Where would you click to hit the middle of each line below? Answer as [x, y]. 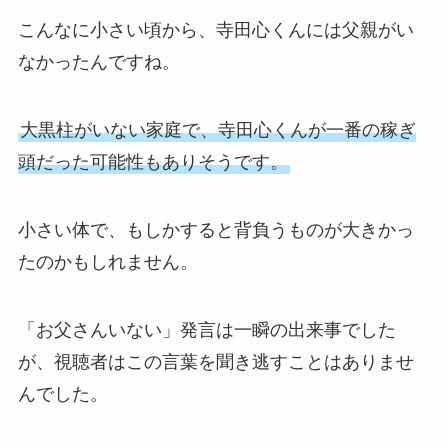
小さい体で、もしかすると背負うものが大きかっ [215, 229]
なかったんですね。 [98, 62]
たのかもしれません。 [107, 261]
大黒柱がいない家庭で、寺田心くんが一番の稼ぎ [217, 129]
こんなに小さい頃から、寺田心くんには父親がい [215, 30]
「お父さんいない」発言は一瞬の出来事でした [206, 329]
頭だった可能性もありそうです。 [152, 161]
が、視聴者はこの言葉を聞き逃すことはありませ [215, 361]
